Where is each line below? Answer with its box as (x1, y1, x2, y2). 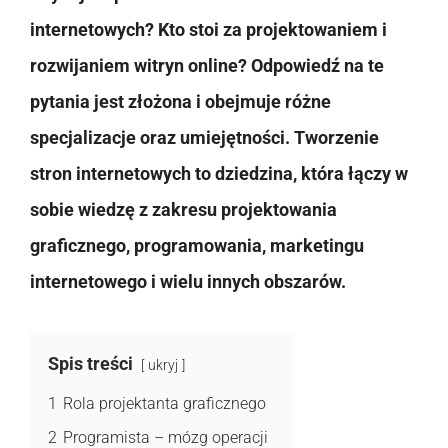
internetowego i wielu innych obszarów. (30, 270, 346, 292)
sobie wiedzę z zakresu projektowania (30, 198, 337, 220)
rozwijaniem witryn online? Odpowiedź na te (30, 54, 384, 76)
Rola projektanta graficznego (63, 393, 266, 413)
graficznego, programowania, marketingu (30, 234, 364, 256)
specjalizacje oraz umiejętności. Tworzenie (30, 126, 379, 148)
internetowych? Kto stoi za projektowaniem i (30, 18, 387, 40)
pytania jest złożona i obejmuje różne (30, 90, 331, 112)
